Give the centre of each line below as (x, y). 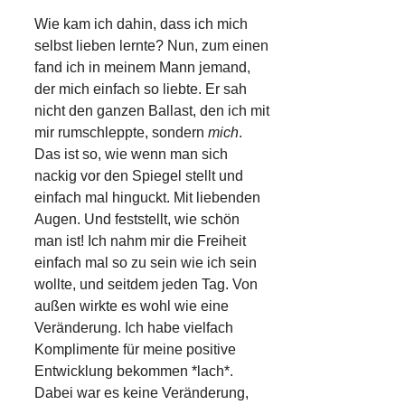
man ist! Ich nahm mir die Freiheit (140, 240)
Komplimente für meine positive (135, 349)
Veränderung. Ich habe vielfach (134, 327)
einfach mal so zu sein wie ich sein (146, 262)
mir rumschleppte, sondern (121, 132)
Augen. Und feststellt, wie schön (137, 219)
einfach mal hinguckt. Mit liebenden (147, 197)
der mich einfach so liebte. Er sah (141, 89)
